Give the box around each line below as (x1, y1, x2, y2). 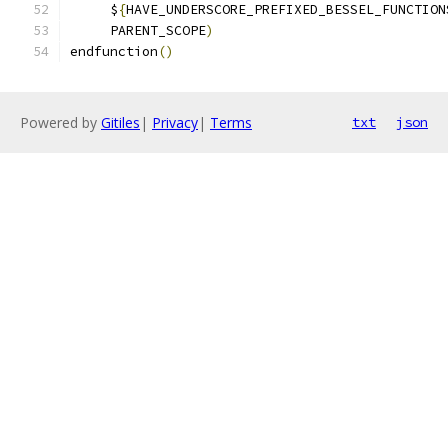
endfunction (70, 43, 158, 60)
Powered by (20, 113, 101, 132)
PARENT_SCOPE (70, 22, 206, 39)
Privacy (152, 113, 198, 132)
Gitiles (101, 113, 140, 132)
